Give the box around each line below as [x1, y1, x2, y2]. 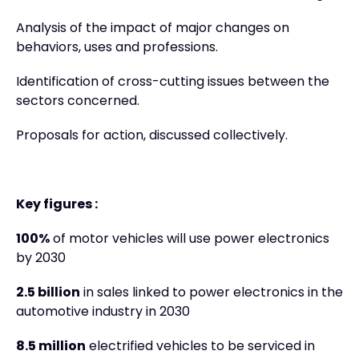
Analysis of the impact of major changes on [16, 18, 289, 39]
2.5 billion [16, 281, 80, 305]
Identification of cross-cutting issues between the [16, 71, 329, 93]
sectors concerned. [16, 91, 139, 112]
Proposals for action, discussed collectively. [16, 125, 288, 147]
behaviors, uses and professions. [16, 37, 218, 58]
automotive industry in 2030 [16, 301, 190, 323]
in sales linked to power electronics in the [80, 282, 343, 304]
